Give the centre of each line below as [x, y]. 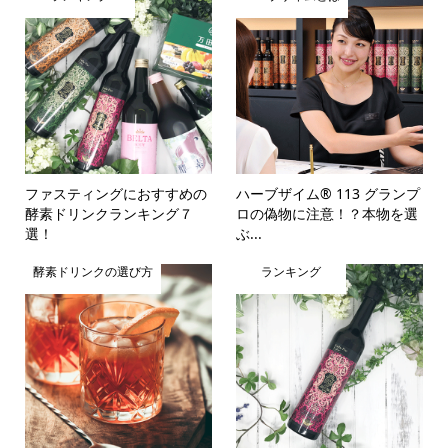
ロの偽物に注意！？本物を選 [327, 214]
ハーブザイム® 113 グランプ [328, 194]
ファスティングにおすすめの [115, 194]
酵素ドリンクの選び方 [92, 272]
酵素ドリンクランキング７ [108, 214]
